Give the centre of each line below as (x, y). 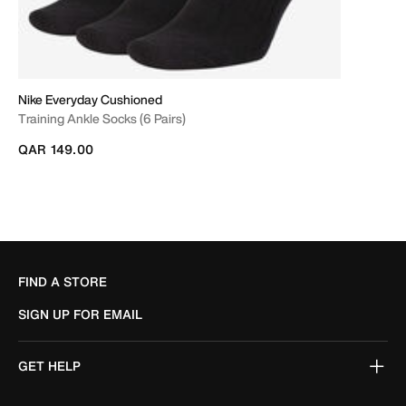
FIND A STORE (63, 281)
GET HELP (49, 366)
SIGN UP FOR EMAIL (80, 314)
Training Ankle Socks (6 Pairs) (102, 118)
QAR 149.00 (56, 149)
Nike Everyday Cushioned (90, 99)
